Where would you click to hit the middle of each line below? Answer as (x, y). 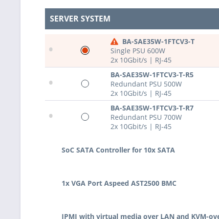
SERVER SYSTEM (80, 19)
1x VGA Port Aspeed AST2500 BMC (119, 183)
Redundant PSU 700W (146, 117)
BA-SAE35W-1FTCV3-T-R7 (152, 108)
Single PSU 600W (138, 50)
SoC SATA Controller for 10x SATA (118, 150)
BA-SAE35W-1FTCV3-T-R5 (152, 74)
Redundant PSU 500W (146, 84)
